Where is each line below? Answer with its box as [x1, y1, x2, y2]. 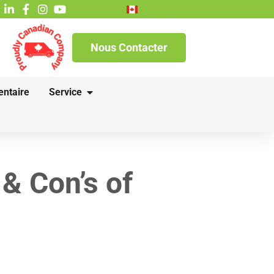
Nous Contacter [91, 41, 168, 54]
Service [49, 86, 82, 98]
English [142, 4, 172, 15]
